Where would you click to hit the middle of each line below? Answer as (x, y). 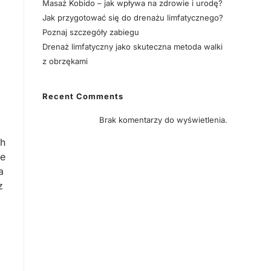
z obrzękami (65, 61)
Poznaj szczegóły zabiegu (91, 32)
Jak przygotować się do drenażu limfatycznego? (133, 18)
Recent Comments (83, 96)
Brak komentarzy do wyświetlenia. (163, 120)
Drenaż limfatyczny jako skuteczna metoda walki (132, 47)
